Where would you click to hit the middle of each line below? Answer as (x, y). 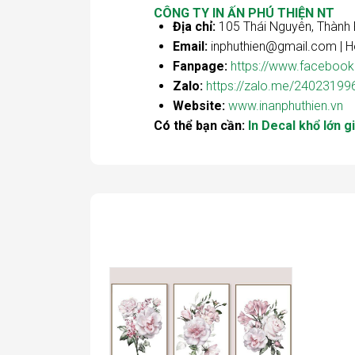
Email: (190, 47)
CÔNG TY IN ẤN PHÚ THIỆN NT (244, 13)
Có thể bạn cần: (201, 126)
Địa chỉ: (194, 27)
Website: (199, 106)
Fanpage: (200, 67)
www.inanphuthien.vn (286, 106)
